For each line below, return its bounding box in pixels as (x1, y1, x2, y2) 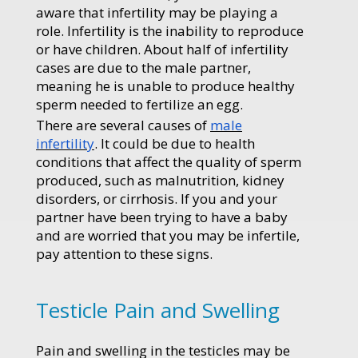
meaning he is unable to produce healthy (36, 76, 295, 95)
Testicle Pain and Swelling (36, 295, 280, 324)
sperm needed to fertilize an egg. (36, 94, 243, 113)
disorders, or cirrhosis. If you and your (36, 189, 277, 208)
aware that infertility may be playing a (36, 2, 278, 22)
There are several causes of (36, 115, 210, 134)
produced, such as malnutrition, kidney (36, 170, 284, 189)
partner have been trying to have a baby (36, 207, 288, 226)
